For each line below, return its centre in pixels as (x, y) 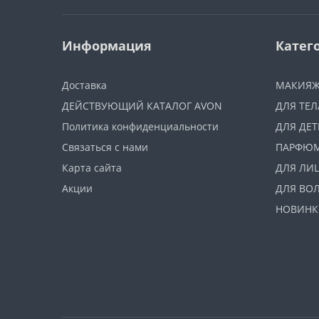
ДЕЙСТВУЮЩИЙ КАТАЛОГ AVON (142, 106)
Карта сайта (92, 168)
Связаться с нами (105, 147)
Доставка (84, 85)
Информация (107, 46)
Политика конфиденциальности (140, 126)
